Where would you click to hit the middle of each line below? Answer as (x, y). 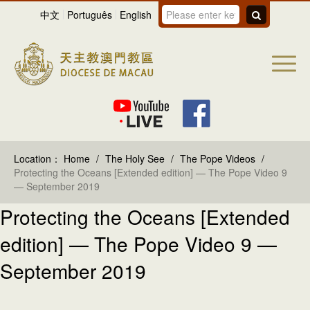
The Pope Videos (218, 158)
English (136, 15)
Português (90, 15)
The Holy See (136, 158)
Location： (37, 158)
